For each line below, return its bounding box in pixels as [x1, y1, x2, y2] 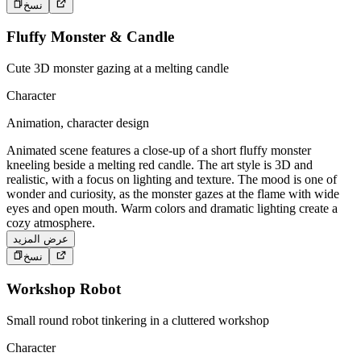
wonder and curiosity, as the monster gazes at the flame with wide [6, 186, 339, 201]
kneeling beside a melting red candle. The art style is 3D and [6, 157, 313, 172]
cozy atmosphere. [6, 215, 95, 230]
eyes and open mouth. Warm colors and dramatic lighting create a [6, 201, 338, 215]
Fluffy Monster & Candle [6, 28, 174, 46]
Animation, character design [6, 115, 149, 130]
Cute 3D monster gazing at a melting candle [6, 60, 229, 75]
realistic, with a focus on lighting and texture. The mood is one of [6, 172, 337, 186]
